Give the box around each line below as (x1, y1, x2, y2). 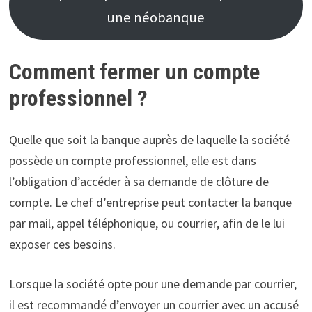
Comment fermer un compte (8, 58, 260, 85)
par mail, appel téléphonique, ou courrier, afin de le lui (8, 215, 285, 232)
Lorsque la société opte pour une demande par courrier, (8, 276, 297, 292)
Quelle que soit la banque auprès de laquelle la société (8, 132, 290, 148)
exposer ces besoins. (8, 236, 116, 253)
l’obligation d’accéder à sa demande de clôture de (8, 173, 269, 190)
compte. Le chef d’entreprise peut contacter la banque (8, 194, 292, 211)
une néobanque (107, 8, 205, 26)
